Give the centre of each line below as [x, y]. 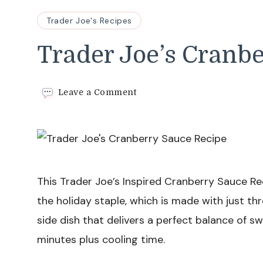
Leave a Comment [97, 92]
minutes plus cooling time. [101, 240]
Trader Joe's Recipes [89, 21]
